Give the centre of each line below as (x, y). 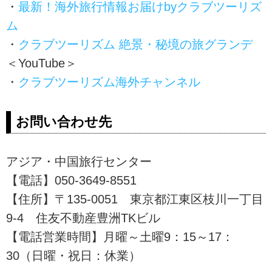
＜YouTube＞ (42, 63)
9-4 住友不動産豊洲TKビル (83, 218)
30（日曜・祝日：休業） (73, 256)
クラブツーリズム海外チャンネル (109, 82)
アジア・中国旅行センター (79, 162)
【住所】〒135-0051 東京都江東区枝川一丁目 (135, 199)
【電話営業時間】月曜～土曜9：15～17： (120, 237)
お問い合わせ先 (64, 121)
